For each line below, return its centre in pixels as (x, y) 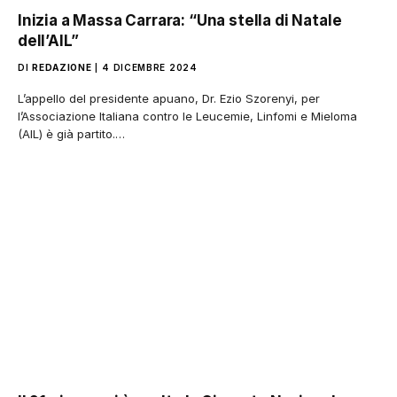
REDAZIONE (62, 67)
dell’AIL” (48, 40)
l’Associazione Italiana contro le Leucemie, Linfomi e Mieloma (187, 116)
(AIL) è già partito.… (71, 133)
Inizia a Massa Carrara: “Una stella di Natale (180, 20)
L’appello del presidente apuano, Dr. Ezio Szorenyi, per (169, 98)
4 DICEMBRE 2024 (150, 67)
